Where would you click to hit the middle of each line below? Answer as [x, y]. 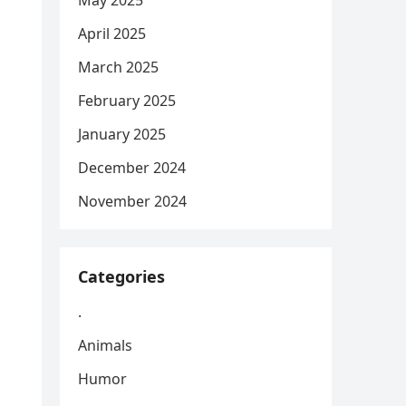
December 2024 [132, 168]
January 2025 [122, 134]
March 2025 [118, 67]
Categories [121, 276]
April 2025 [112, 34]
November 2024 [132, 201]
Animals [105, 345]
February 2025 [127, 101]
